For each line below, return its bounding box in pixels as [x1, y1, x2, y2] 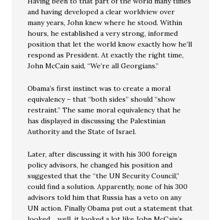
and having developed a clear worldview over [27, 7, 175, 16]
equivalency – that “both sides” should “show [27, 95, 176, 104]
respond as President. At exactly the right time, [27, 51, 184, 59]
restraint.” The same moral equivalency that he [27, 106, 181, 114]
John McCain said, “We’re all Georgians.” [27, 61, 159, 70]
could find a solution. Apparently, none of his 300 [27, 182, 188, 191]
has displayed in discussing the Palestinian [27, 116, 166, 125]
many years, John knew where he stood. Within [27, 18, 183, 27]
